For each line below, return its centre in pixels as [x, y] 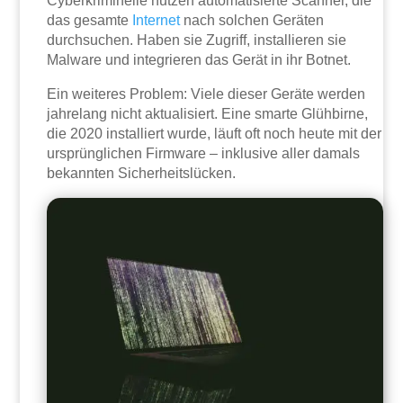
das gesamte [90, 20]
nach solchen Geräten [252, 20]
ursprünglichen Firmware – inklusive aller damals [204, 153]
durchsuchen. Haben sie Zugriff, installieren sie [197, 40]
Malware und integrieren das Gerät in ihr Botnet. [199, 59]
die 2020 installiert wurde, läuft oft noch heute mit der [215, 133]
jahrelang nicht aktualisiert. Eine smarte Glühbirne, [208, 113]
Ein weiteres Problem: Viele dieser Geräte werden [206, 94]
